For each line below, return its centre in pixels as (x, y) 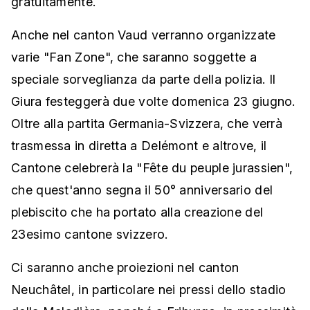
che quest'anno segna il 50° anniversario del (142, 190)
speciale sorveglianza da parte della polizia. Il (144, 80)
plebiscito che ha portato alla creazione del (137, 212)
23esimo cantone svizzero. (90, 235)
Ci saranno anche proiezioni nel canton (125, 268)
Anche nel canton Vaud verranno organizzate (144, 35)
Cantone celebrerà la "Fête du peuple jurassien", (152, 168)
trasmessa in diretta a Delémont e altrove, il (139, 146)
